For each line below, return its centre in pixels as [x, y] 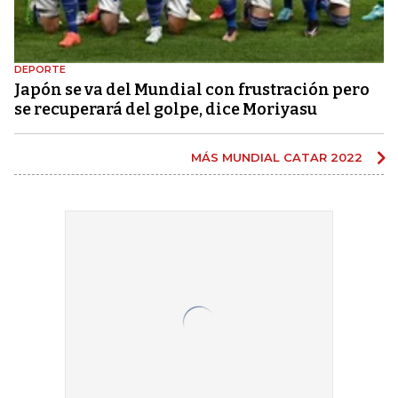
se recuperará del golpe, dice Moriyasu [166, 110]
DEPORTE [40, 70]
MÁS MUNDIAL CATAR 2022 [279, 158]
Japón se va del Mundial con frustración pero [192, 90]
